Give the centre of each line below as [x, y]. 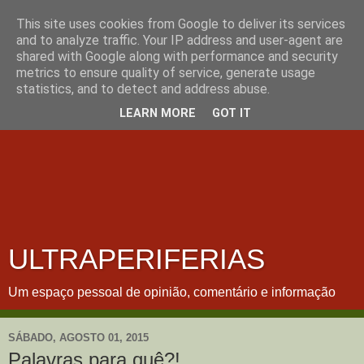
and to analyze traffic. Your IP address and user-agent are [180, 40]
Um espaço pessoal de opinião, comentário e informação [172, 292]
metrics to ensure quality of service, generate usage [166, 73]
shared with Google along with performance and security [177, 56]
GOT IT [232, 114]
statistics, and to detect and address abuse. [143, 89]
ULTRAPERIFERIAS [136, 259]
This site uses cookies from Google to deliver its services [181, 24]
